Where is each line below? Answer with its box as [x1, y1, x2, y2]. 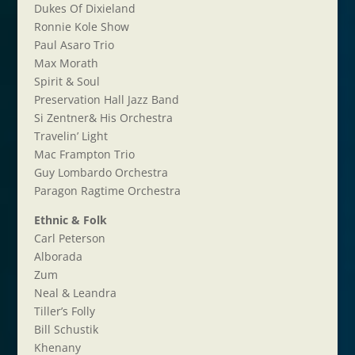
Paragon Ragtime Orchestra [33, 183, 181, 198]
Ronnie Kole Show [33, 19, 129, 34]
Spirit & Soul [33, 74, 100, 89]
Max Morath [33, 55, 98, 71]
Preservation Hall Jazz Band [33, 92, 179, 107]
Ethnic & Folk [33, 212, 107, 227]
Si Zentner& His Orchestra [33, 110, 173, 125]
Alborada [33, 249, 82, 264]
